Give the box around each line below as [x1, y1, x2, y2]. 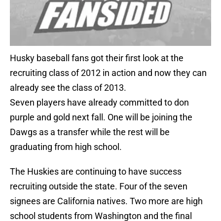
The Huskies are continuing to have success [10, 166, 182, 177]
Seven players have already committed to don [10, 97, 189, 108]
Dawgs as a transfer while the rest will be [10, 127, 170, 138]
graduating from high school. [10, 142, 122, 152]
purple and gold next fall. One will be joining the [10, 112, 192, 123]
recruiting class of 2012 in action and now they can [10, 68, 207, 78]
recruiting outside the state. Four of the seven [10, 181, 187, 192]
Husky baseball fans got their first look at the [10, 53, 184, 64]
